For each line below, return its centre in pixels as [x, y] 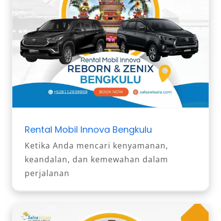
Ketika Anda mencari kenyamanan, [96, 146]
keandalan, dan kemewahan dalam [96, 160]
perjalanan [47, 173]
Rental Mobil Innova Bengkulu [88, 130]
